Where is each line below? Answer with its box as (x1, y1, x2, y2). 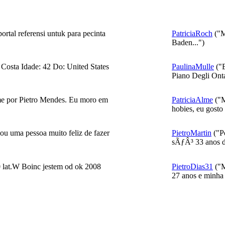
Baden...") (172, 38, 204, 47)
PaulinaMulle (172, 62, 214, 71)
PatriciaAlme (172, 95, 213, 104)
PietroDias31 (172, 162, 213, 171)
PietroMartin (172, 129, 211, 137)
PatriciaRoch (172, 29, 212, 38)
